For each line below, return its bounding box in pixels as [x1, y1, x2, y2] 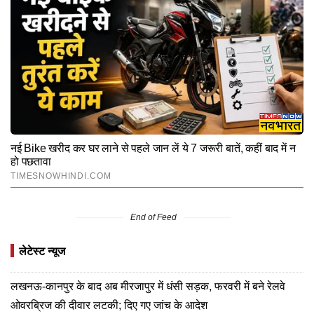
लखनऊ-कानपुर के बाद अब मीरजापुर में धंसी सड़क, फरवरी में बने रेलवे [11, 280, 285, 293]
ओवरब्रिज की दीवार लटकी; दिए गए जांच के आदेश [11, 299, 207, 312]
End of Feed [130, 212, 177, 223]
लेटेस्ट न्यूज [19, 245, 65, 258]
